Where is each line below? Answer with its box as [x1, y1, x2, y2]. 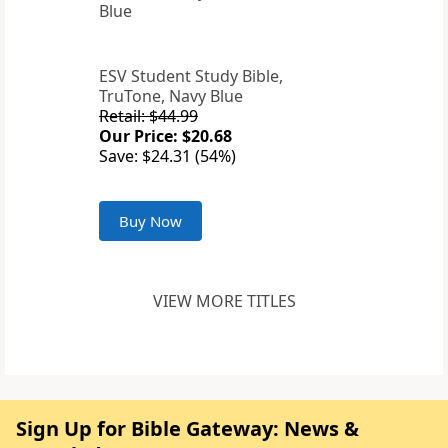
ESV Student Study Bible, [99, 65, 283, 88]
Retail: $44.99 [99, 105, 198, 128]
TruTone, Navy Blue [99, 85, 243, 108]
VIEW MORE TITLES [152, 290, 296, 313]
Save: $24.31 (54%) [99, 145, 236, 168]
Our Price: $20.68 [99, 125, 232, 148]
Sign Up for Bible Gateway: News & [16, 415, 359, 443]
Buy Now [119, 211, 182, 232]
